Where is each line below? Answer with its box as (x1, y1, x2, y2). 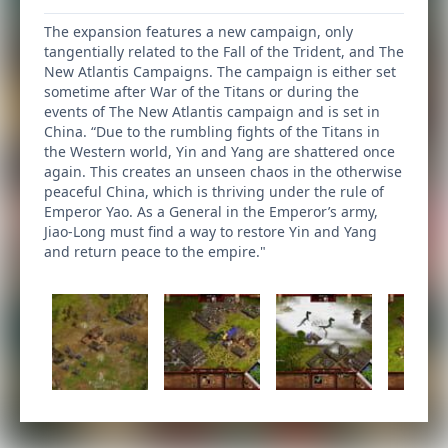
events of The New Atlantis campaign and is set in (44, 102, 380, 121)
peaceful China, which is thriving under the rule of (44, 182, 384, 201)
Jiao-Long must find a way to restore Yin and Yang (44, 222, 377, 241)
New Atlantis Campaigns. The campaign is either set (44, 62, 396, 81)
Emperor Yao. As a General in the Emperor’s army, (44, 202, 378, 221)
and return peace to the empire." (44, 242, 266, 261)
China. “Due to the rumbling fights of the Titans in (44, 122, 380, 141)
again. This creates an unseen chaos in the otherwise (44, 162, 402, 181)
